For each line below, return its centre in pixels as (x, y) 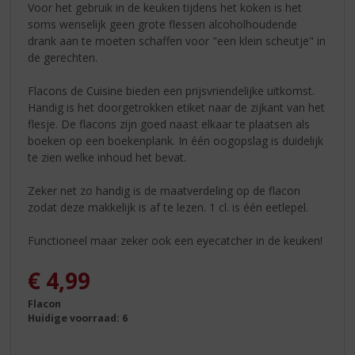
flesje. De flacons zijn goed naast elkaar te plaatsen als (169, 124)
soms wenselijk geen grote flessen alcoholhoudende (163, 24)
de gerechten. (63, 57)
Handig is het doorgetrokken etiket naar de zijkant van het (177, 107)
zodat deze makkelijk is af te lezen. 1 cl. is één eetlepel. (168, 207)
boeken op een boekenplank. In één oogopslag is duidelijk (176, 140)
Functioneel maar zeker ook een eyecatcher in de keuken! (176, 240)
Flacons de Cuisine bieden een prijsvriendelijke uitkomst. (172, 90)
